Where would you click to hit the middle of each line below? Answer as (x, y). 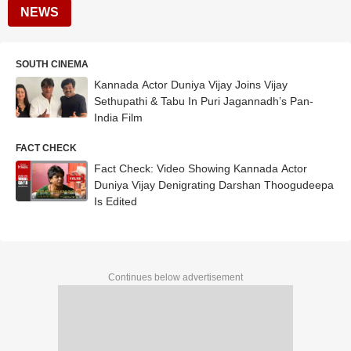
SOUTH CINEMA (52, 64)
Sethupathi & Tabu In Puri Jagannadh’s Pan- (204, 101)
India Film (118, 118)
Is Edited (116, 201)
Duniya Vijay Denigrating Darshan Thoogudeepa (214, 185)
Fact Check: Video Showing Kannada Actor (201, 168)
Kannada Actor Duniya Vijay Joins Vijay (191, 85)
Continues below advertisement (175, 277)
